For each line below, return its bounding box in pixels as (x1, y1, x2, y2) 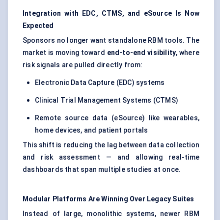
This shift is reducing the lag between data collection (23, 141, 199, 149)
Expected (23, 22, 54, 30)
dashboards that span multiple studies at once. (23, 165, 181, 174)
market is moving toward (23, 49, 107, 57)
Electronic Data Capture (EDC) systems (35, 79, 165, 87)
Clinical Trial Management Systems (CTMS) (35, 96, 178, 105)
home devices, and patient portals (35, 126, 148, 135)
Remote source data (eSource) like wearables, (35, 114, 199, 122)
